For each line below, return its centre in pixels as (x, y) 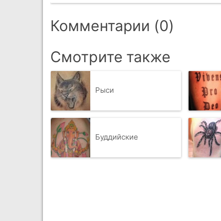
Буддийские (117, 137)
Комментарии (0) (112, 25)
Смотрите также (110, 56)
